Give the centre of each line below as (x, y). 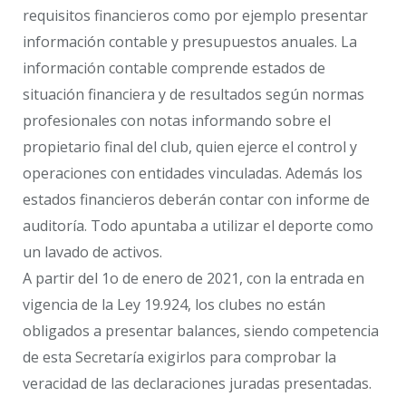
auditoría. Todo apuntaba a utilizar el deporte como (198, 226)
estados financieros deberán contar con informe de (196, 200)
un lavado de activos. (92, 252)
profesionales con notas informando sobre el (177, 121)
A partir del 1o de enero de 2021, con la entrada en (193, 279)
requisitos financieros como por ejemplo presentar (195, 16)
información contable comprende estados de (174, 68)
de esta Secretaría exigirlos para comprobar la (179, 358)
